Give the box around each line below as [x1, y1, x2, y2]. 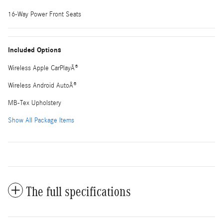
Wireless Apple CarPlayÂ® [8, 64, 78, 73]
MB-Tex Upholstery [8, 99, 61, 108]
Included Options [8, 46, 61, 55]
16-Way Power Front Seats [8, 10, 81, 19]
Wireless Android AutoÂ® [8, 82, 77, 90]
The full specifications [26, 184, 131, 200]
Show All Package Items [8, 116, 74, 125]
